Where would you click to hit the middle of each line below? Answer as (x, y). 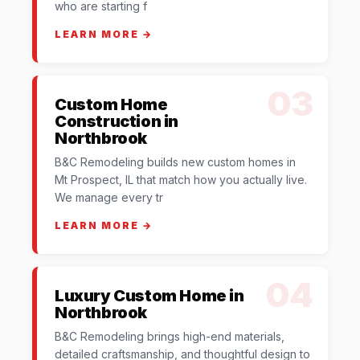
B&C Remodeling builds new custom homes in (175, 162)
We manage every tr (109, 197)
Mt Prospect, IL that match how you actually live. (181, 179)
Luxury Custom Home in (149, 295)
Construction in (117, 121)
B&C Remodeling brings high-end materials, (170, 336)
